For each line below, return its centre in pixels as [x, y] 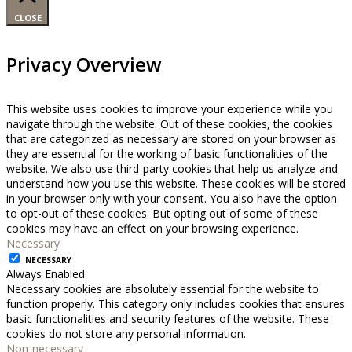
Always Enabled [46, 274]
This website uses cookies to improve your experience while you [170, 109]
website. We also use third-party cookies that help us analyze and [172, 169]
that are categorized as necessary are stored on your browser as [171, 139]
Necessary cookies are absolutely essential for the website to [163, 289]
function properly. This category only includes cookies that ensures [176, 304]
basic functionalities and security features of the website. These [168, 319]
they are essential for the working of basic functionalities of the [167, 154]
